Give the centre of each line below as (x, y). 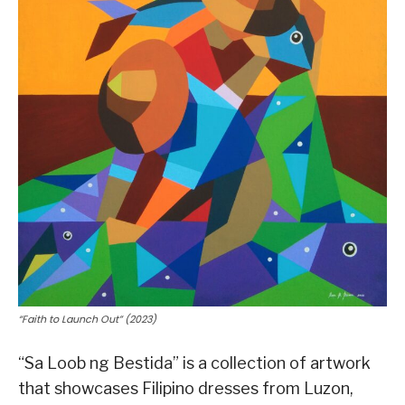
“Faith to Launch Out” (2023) (87, 319)
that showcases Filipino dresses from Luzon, (186, 388)
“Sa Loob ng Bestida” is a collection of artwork (194, 363)
